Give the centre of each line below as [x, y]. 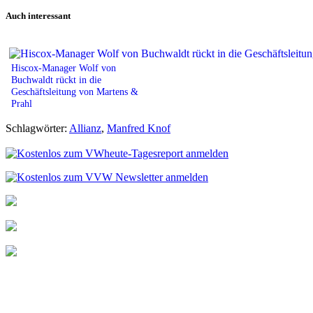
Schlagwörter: [37, 128]
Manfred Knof [139, 128]
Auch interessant [38, 15]
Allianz [85, 128]
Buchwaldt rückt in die [56, 79]
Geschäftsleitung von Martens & [75, 91]
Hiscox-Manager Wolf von [64, 67]
